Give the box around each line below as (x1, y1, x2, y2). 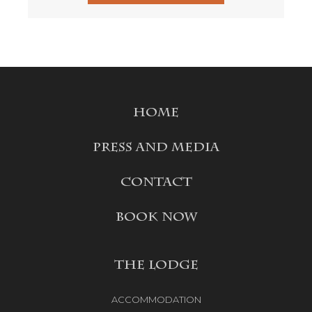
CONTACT (120, 177, 192, 189)
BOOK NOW (115, 212, 197, 224)
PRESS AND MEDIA (93, 142, 219, 155)
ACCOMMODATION (111, 294, 201, 305)
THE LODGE (114, 260, 198, 272)
